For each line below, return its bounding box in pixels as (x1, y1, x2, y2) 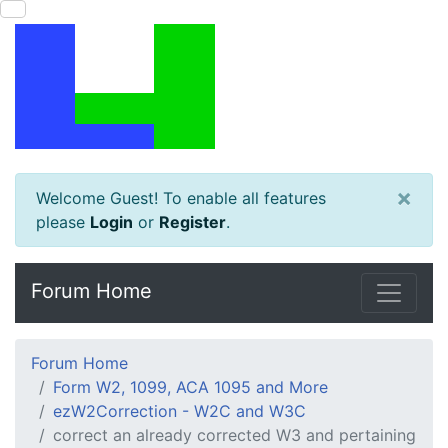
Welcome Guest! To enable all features (36, 188, 326, 208)
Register (159, 212, 226, 232)
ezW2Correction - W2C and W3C (53, 401, 306, 421)
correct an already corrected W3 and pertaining (53, 425, 416, 445)
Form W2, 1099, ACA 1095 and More (53, 377, 328, 397)
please (36, 212, 90, 232)
